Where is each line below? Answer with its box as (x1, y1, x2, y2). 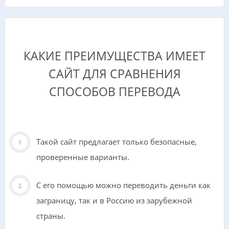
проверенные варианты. (36, 152, 129, 163)
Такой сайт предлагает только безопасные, (36, 136, 197, 147)
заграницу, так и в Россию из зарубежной (36, 195, 192, 206)
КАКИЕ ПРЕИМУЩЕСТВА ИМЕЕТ (24, 48, 205, 64)
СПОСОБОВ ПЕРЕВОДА (49, 84, 180, 100)
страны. (36, 211, 65, 221)
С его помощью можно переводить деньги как (36, 180, 211, 191)
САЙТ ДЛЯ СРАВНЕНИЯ (48, 66, 181, 82)
